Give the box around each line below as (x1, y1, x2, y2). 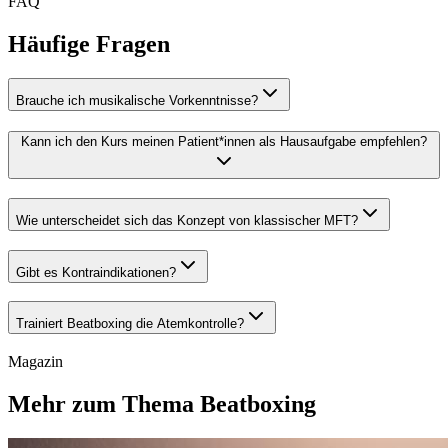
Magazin (8, 353, 63, 371)
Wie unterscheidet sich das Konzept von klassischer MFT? (16, 213, 358, 228)
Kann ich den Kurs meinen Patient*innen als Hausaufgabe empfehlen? (21, 134, 427, 150)
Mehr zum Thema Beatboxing (8, 391, 316, 418)
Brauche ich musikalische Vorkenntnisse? (16, 92, 258, 108)
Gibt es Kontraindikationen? (16, 264, 176, 280)
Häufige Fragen (8, 30, 170, 57)
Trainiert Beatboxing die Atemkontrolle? (16, 316, 244, 332)
